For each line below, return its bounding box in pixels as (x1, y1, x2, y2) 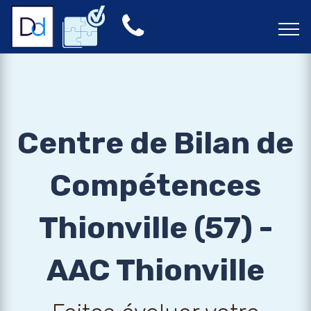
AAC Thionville (47, 252, 264, 288)
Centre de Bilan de (17, 125, 294, 161)
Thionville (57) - (38, 210, 273, 246)
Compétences (50, 167, 261, 203)
